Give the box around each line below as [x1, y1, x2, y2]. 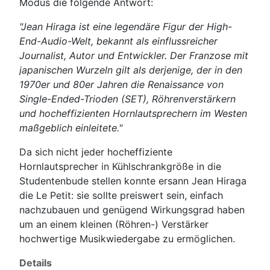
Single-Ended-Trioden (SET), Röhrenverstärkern [19, 92, 236, 105]
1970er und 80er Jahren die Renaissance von [19, 78, 224, 90]
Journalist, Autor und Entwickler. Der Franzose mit [19, 49, 248, 61]
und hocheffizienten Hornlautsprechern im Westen [19, 107, 247, 119]
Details [19, 256, 52, 269]
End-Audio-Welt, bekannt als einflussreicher [19, 34, 218, 47]
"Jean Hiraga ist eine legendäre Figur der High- [19, 20, 232, 33]
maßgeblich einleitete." [19, 121, 122, 134]
